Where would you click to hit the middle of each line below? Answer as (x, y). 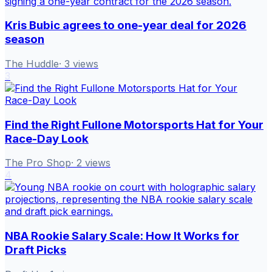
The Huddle (32, 64)
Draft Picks (36, 250)
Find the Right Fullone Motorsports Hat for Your (134, 124)
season (25, 39)
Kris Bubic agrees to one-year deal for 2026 (126, 25)
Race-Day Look (47, 138)
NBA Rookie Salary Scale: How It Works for (122, 236)
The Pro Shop (38, 163)
